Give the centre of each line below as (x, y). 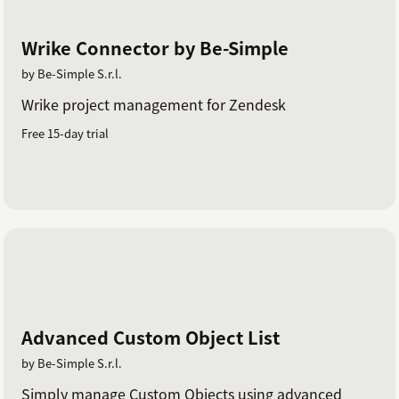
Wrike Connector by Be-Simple (155, 48)
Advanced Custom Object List (151, 337)
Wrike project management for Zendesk (154, 105)
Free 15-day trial (65, 134)
